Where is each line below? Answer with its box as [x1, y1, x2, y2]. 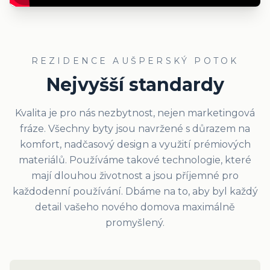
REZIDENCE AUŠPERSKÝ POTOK [31, 55, 239, 66]
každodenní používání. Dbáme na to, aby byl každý [12, 186, 258, 197]
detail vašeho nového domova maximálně [35, 201, 235, 213]
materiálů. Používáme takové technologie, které [19, 154, 251, 166]
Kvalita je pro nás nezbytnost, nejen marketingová [15, 107, 255, 119]
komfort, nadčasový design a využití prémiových [19, 139, 251, 150]
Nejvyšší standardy [46, 74, 224, 96]
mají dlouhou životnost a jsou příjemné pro [31, 170, 239, 181]
